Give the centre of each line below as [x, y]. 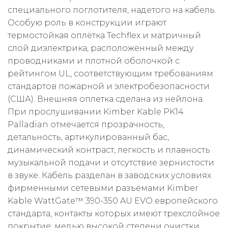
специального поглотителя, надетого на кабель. [112, 10]
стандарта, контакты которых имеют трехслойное [114, 214]
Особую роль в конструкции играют [87, 23]
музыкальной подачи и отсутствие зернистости [111, 163]
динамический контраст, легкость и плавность [109, 150]
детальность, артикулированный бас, [88, 137]
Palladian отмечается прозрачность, [86, 125]
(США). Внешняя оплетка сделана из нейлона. [106, 99]
